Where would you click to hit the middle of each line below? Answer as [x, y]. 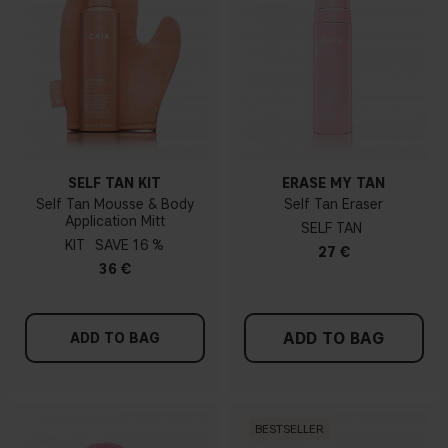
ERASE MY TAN [333, 183]
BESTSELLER [289, 429]
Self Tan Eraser [333, 204]
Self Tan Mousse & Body [114, 204]
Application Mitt [114, 221]
